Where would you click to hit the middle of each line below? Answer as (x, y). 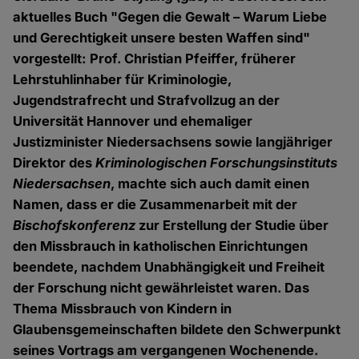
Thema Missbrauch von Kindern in (123, 309)
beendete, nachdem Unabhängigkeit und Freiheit (169, 267)
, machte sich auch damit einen (210, 184)
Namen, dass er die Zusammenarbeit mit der (155, 205)
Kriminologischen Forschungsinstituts (217, 163)
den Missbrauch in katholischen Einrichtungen (161, 246)
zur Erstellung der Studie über (232, 226)
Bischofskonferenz (75, 226)
